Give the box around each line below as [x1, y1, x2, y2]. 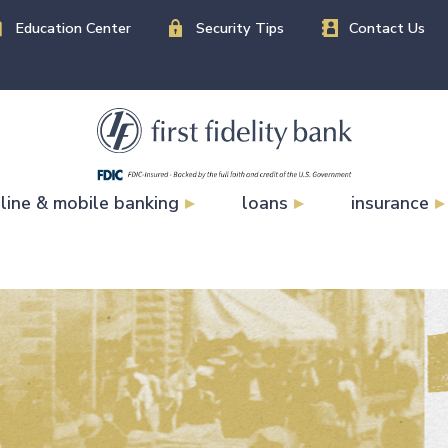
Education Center [15, 17, 131, 38]
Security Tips [196, 17, 284, 38]
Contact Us [349, 17, 425, 38]
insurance [351, 190, 430, 215]
